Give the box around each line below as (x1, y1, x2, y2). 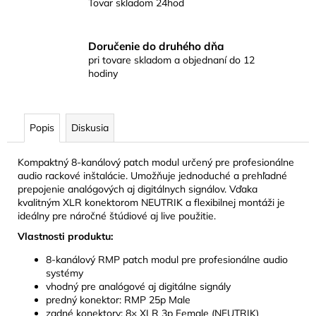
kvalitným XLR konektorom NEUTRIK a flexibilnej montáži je (18, 195, 285, 209)
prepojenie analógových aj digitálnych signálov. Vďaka (18, 182, 257, 195)
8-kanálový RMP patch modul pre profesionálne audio (46, 253, 288, 266)
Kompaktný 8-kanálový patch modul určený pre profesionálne (18, 155, 294, 169)
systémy (46, 266, 83, 279)
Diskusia (71, 121, 109, 134)
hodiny (88, 66, 118, 80)
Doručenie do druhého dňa (88, 39, 224, 53)
